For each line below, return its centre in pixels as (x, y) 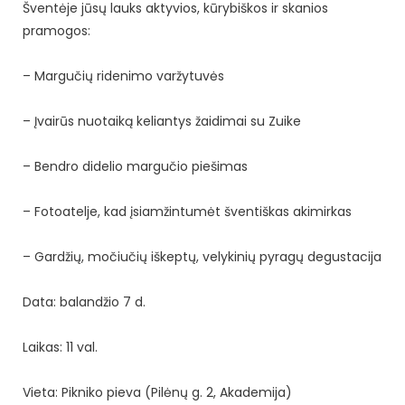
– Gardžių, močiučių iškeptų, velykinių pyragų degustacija (202, 256)
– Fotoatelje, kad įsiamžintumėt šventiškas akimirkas (187, 211)
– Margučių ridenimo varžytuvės (125, 75)
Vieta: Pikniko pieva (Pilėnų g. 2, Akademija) (157, 392)
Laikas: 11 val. (60, 347)
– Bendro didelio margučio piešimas (137, 166)
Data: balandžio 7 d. (84, 301)
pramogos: (57, 30)
